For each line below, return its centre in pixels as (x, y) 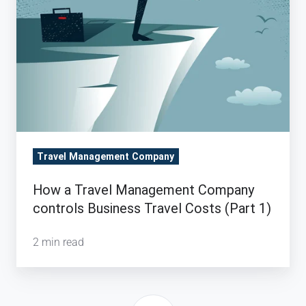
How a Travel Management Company (143, 190)
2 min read (58, 242)
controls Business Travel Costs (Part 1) (152, 208)
